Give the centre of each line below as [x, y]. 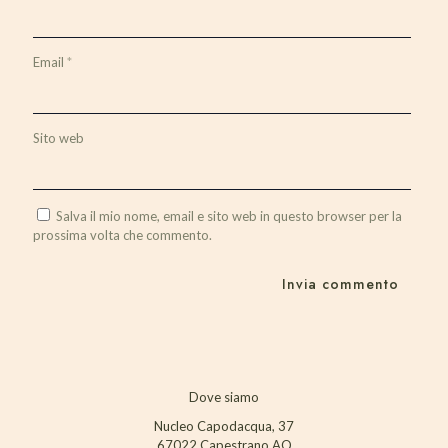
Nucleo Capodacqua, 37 [224, 425]
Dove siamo [224, 396]
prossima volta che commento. [122, 234]
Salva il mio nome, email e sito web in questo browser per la [229, 215]
